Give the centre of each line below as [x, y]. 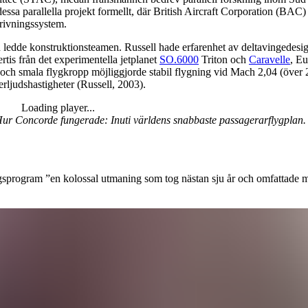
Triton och [224, 60]
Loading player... [58, 108]
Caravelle [269, 60]
